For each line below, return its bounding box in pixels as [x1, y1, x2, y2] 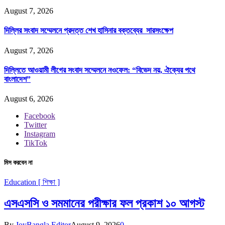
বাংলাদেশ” [4, 74, 31, 83]
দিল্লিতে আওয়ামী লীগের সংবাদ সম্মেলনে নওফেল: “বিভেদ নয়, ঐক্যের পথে [4, 65, 195, 74]
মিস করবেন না [4, 159, 33, 167]
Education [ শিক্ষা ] [4, 178, 60, 187]
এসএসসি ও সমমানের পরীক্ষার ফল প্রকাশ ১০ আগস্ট [4, 197, 204, 210]
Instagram [24, 130, 55, 139]
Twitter [24, 121, 47, 130]
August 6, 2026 [4, 94, 53, 103]
